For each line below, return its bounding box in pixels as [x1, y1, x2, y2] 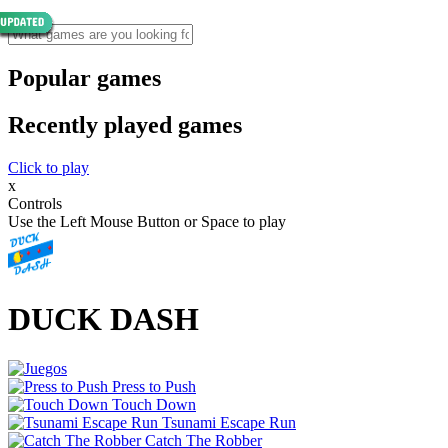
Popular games [8, 64, 161, 91]
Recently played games [8, 111, 242, 138]
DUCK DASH [8, 301, 199, 338]
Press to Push [112, 377, 196, 395]
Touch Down [112, 395, 196, 413]
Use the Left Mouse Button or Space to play [8, 212, 286, 230]
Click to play [8, 158, 89, 176]
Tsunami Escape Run [162, 413, 296, 431]
